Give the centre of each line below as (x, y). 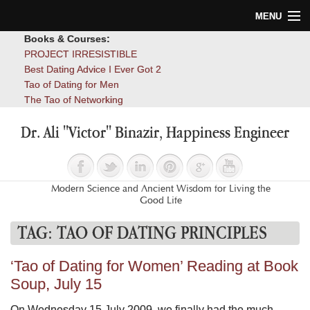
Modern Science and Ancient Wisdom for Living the (161, 188)
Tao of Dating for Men (72, 84)
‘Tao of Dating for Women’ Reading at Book (154, 266)
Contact (27, 175)
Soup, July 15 (56, 284)
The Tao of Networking (74, 100)
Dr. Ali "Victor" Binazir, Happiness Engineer (155, 132)
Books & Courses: (67, 39)
